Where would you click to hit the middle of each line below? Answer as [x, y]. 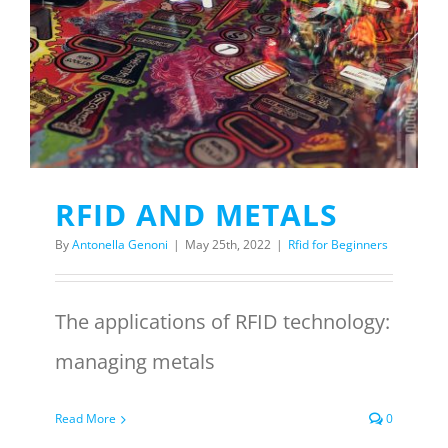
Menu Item [224, 59]
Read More [85, 418]
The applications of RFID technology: [222, 321]
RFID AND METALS [196, 214]
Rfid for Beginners [338, 244]
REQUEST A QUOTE [224, 125]
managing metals [135, 361]
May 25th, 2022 [228, 244]
